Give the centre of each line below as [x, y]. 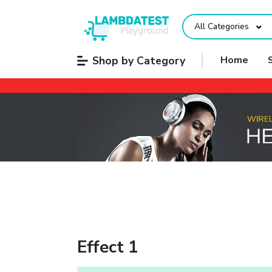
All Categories [221, 27]
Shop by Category [138, 60]
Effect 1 [108, 247]
